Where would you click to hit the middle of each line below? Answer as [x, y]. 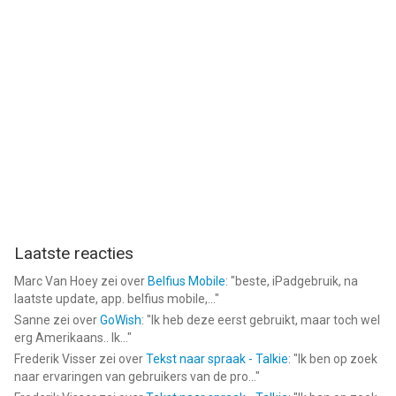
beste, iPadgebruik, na [297, 281]
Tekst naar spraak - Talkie [217, 359]
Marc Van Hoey [56, 281]
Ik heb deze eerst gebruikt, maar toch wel [266, 320]
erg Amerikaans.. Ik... [71, 338]
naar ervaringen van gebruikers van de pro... [135, 377]
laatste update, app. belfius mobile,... [114, 299]
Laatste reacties [74, 253]
